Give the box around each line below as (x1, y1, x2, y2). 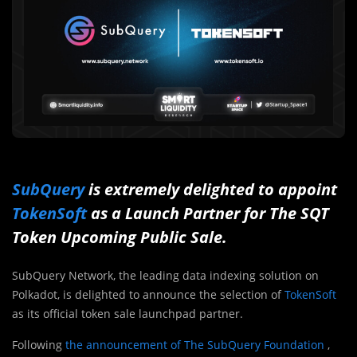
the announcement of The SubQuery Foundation (65, 336, 324, 352)
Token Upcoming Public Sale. (12, 226, 227, 248)
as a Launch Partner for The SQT (87, 202, 329, 224)
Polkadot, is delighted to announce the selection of (12, 286, 284, 302)
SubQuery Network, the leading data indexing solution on (12, 267, 319, 283)
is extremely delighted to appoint (84, 178, 337, 200)
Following (12, 336, 65, 352)
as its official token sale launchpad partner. (12, 305, 243, 321)
